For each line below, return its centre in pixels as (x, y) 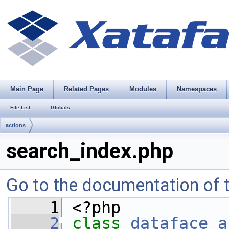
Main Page (27, 89)
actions (16, 125)
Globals (60, 108)
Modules (143, 89)
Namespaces (197, 89)
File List (20, 108)
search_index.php (90, 151)
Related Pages (86, 89)
